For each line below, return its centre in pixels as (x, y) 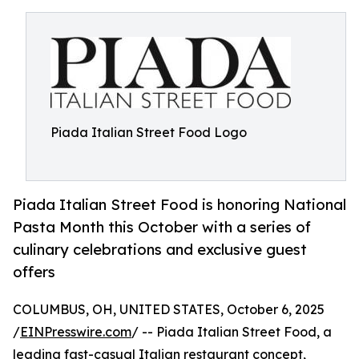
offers (34, 272)
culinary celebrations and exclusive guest (160, 250)
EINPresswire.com (76, 332)
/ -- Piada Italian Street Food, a (232, 332)
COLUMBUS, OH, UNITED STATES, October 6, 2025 (169, 310)
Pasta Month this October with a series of (162, 227)
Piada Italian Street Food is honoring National (179, 205)
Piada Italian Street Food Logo (149, 132)
